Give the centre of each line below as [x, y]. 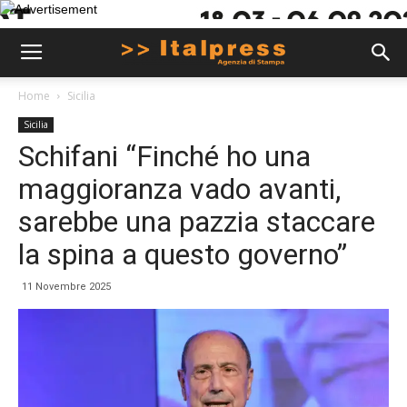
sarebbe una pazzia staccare [197, 222]
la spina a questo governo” [183, 254]
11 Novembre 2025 [66, 287]
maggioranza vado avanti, [179, 189]
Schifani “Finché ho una [164, 156]
